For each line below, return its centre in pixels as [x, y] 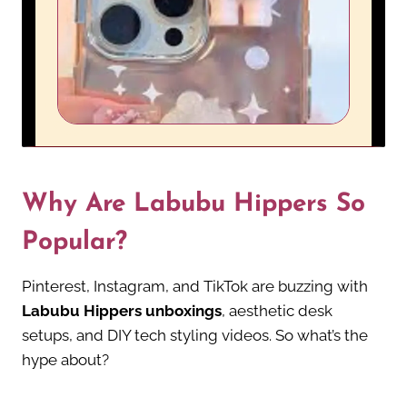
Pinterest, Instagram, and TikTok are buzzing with [195, 287]
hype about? [65, 360]
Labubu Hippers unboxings [122, 311]
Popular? [74, 243]
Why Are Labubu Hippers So [194, 205]
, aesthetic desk [277, 311]
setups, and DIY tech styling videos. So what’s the [195, 336]
